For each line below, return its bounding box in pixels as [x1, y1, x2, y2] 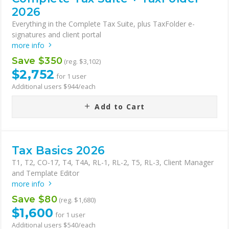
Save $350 [12, 55, 63, 67]
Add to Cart [91, 102, 145, 112]
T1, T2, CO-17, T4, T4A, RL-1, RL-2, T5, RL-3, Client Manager [12, 157, 214, 168]
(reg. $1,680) [57, 195, 96, 205]
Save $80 [12, 194, 58, 205]
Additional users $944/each [12, 82, 96, 91]
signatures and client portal [12, 30, 101, 40]
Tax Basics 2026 [12, 144, 105, 157]
